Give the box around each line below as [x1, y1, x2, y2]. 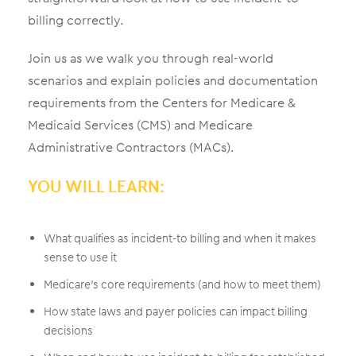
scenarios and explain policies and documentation [28, 71, 318, 90]
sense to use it [44, 249, 117, 265]
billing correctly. [28, 10, 124, 29]
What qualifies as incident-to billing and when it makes [44, 230, 316, 246]
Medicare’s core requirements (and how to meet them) [44, 276, 321, 292]
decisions [44, 322, 93, 339]
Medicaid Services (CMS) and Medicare [28, 115, 253, 134]
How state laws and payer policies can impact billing [44, 303, 308, 319]
